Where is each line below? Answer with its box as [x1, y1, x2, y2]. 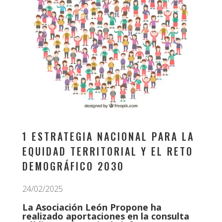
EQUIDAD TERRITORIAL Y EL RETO [22, 144, 193, 159]
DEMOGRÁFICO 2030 [22, 159, 124, 174]
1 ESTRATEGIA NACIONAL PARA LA [22, 129, 194, 144]
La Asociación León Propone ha [22, 201, 162, 214]
